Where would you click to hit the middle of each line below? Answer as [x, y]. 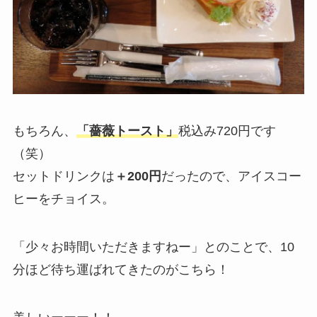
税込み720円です [227, 131]
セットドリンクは [63, 176]
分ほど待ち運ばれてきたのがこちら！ [121, 269]
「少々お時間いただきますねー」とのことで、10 [153, 247]
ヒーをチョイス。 [63, 198]
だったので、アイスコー [231, 176]
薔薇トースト [127, 131]
